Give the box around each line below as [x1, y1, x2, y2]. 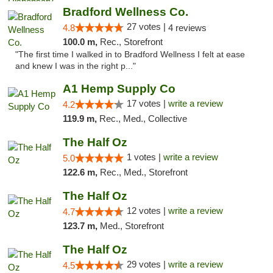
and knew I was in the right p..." [15, 62, 136, 71]
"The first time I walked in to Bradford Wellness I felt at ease [15, 50, 245, 59]
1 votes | [126, 152, 163, 162]
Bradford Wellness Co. [62, 5, 188, 18]
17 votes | [126, 98, 168, 108]
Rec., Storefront [99, 37, 163, 47]
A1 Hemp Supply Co [62, 82, 175, 95]
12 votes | [126, 205, 168, 216]
